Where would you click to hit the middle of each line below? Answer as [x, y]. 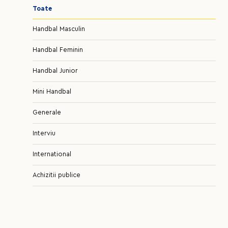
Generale [47, 113]
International [52, 154]
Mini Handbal [52, 92]
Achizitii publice [56, 175]
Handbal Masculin [59, 29]
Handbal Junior [55, 71]
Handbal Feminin [58, 50]
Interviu [44, 134]
